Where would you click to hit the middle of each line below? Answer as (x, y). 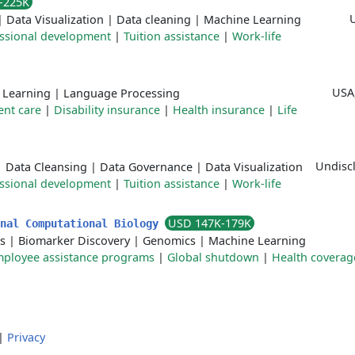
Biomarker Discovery (74, 240)
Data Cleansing (46, 167)
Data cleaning (154, 19)
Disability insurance (107, 110)
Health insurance (219, 110)
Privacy (26, 337)
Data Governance (146, 167)
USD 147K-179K (210, 223)
